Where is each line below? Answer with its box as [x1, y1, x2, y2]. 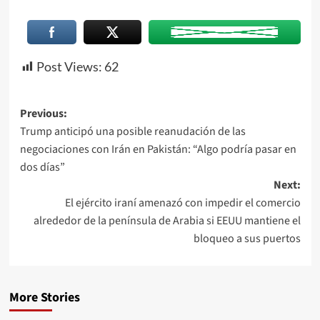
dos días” [19, 159, 65, 175]
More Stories [9, 288, 80, 306]
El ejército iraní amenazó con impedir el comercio [64, 194, 301, 211]
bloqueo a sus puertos [193, 230, 301, 246]
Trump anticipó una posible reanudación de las [19, 123, 246, 139]
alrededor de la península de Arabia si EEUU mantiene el [33, 212, 301, 229]
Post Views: [36, 58, 102, 74]
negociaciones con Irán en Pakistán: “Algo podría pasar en [19, 141, 296, 157]
